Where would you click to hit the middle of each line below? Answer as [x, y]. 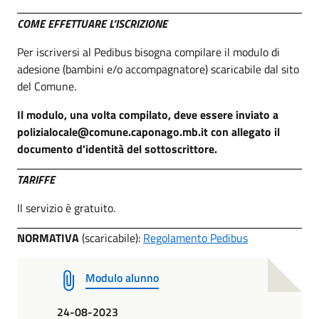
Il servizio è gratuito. [66, 208]
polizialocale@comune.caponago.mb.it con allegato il [148, 131]
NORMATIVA [48, 238]
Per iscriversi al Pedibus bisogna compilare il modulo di [148, 52]
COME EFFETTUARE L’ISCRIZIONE [92, 23]
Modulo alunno [122, 278]
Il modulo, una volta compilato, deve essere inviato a [148, 114]
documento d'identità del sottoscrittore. [117, 148]
